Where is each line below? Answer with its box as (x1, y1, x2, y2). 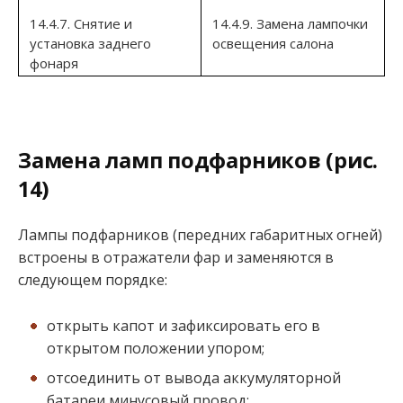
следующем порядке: (18, 270, 167, 291)
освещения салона (212, 34, 334, 53)
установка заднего (30, 34, 151, 53)
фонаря (30, 54, 78, 73)
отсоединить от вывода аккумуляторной (47, 367, 341, 388)
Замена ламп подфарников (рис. (18, 145, 379, 175)
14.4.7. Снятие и (30, 14, 132, 33)
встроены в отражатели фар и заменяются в (18, 247, 334, 268)
